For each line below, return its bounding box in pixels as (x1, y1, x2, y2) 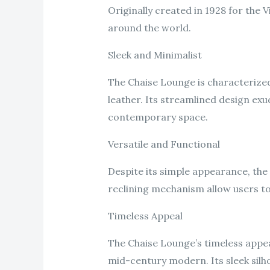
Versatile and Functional (107, 138, 220, 151)
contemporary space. (107, 111, 208, 124)
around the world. (107, 22, 191, 34)
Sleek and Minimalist (107, 49, 202, 61)
